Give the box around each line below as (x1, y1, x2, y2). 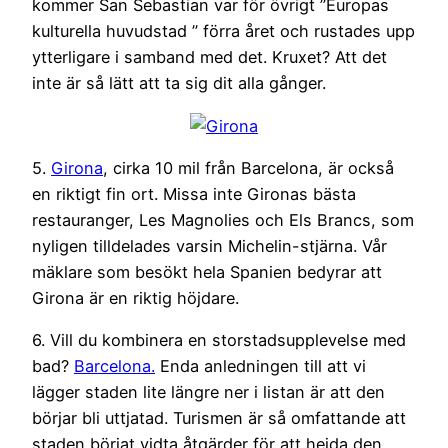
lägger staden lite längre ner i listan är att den (32, 382, 385, 403)
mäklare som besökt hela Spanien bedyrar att (32, 261, 382, 282)
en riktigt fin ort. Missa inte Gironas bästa (32, 183, 356, 204)
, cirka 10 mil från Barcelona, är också (103, 157, 394, 178)
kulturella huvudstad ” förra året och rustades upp (32, 21, 415, 42)
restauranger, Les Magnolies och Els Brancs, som (32, 209, 414, 230)
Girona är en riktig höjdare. (32, 287, 239, 308)
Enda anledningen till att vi (155, 356, 366, 377)
